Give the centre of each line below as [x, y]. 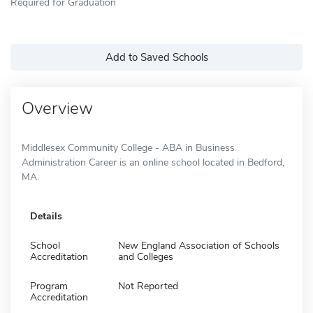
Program [49, 286]
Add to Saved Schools [156, 57]
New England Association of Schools [199, 245]
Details [46, 216]
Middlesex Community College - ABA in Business [128, 147]
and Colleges [146, 256]
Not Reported [148, 286]
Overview [57, 108]
